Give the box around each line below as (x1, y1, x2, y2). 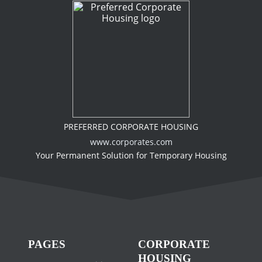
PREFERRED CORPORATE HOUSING (64, 121, 198, 133)
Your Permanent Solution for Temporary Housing (35, 150, 227, 161)
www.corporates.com (89, 136, 173, 147)
